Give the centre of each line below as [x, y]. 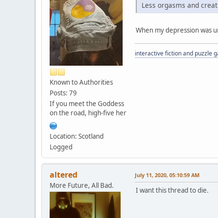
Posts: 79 [63, 93]
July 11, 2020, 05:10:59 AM [167, 175]
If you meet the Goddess [87, 103]
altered [64, 174]
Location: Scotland [77, 136]
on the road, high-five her [88, 113]
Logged [61, 147]
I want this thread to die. [172, 190]
